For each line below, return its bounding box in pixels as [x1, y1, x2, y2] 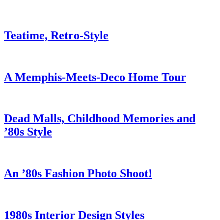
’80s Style [4, 125, 52, 138]
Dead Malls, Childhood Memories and [4, 112, 195, 125]
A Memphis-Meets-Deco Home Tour [4, 70, 186, 83]
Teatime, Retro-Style [4, 28, 109, 42]
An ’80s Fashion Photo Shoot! [4, 167, 152, 180]
